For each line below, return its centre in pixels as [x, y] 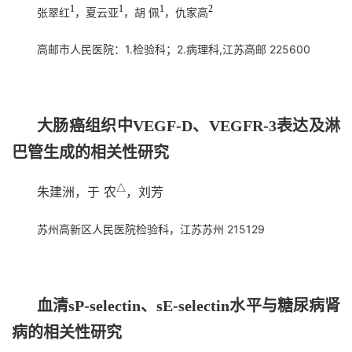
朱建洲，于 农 [77, 191]
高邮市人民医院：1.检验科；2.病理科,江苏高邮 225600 [174, 49]
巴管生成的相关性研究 [90, 152]
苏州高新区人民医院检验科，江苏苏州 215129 [151, 229]
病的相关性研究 [67, 332]
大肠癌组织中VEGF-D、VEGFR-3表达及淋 [189, 125]
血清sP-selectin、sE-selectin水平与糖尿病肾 [189, 305]
